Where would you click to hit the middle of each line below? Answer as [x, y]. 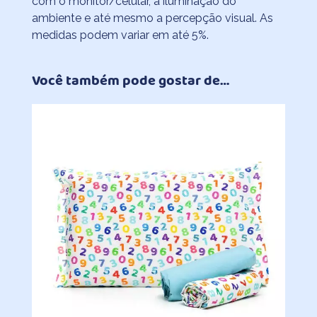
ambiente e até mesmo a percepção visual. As [152, 18]
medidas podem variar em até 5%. [120, 35]
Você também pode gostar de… [130, 81]
